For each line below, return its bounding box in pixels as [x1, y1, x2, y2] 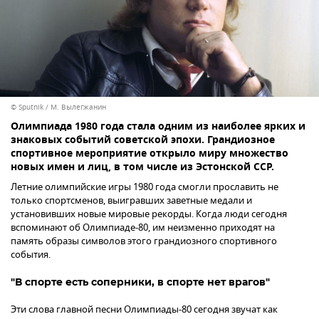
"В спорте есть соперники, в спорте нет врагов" [11, 275, 270, 288]
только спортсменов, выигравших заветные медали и [11, 193, 252, 207]
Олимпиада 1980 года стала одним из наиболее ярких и [11, 118, 305, 135]
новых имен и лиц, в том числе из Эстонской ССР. [11, 159, 274, 176]
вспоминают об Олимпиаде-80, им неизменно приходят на [11, 220, 275, 234]
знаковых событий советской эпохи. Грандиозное [11, 132, 275, 149]
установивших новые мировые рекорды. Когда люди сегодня [11, 206, 287, 221]
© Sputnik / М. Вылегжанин [11, 101, 106, 113]
